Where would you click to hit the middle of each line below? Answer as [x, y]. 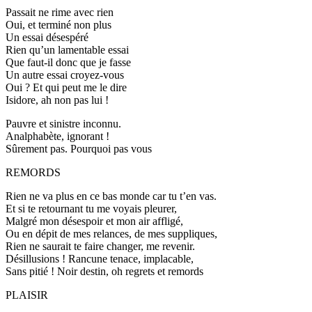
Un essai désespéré [47, 38]
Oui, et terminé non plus [58, 25]
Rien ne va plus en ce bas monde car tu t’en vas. [111, 196]
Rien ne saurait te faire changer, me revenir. [100, 247]
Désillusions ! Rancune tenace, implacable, [100, 259]
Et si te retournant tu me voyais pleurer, [91, 209]
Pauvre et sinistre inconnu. [63, 124]
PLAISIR [27, 295]
